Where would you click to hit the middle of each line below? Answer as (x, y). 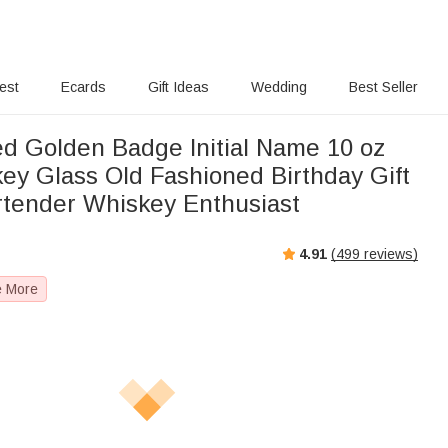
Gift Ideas (179, 87)
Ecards (84, 87)
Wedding (278, 87)
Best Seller (383, 87)
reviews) (389, 253)
